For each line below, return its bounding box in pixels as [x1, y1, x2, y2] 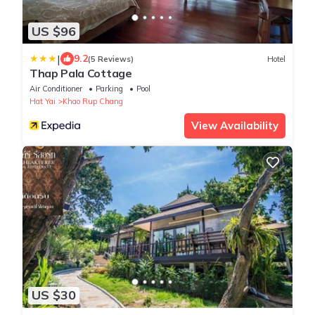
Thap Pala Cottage [30, 66, 132, 81]
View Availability [191, 119, 278, 133]
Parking [96, 84, 123, 94]
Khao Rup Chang [63, 96, 123, 107]
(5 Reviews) [88, 53, 134, 64]
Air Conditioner [30, 84, 82, 94]
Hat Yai [30, 96, 56, 107]
